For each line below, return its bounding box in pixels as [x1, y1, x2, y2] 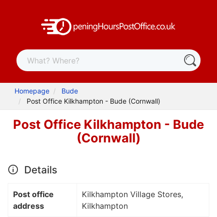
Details [21, 163, 57, 176]
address [13, 201, 44, 211]
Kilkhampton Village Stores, [82, 189, 183, 199]
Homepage [15, 87, 50, 95]
